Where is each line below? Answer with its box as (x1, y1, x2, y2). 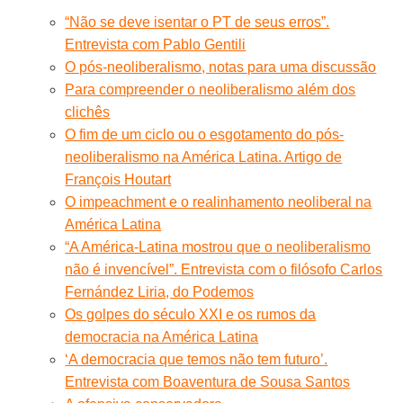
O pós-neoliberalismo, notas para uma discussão (65, 58, 377, 75)
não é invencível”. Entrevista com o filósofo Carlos (65, 261, 383, 277)
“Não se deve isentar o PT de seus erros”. (65, 13, 330, 30)
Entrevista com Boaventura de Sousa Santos (65, 373, 351, 390)
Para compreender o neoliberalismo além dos (65, 81, 356, 97)
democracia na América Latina (65, 328, 259, 345)
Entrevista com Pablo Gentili (65, 36, 246, 52)
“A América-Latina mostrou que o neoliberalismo (65, 238, 372, 255)
